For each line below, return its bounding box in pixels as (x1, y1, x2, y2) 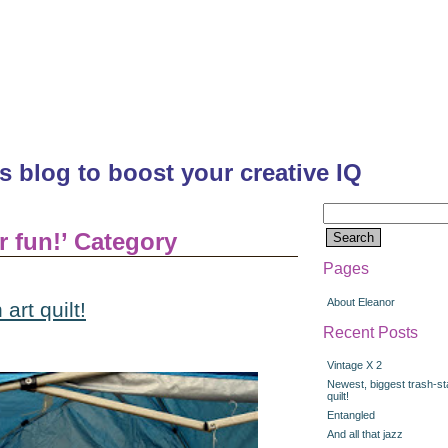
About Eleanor (327, 295, 395, 308)
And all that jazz (327, 428, 403, 441)
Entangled (327, 409, 375, 422)
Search (322, 202, 361, 217)
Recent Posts (323, 323, 418, 341)
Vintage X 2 (327, 359, 382, 372)
